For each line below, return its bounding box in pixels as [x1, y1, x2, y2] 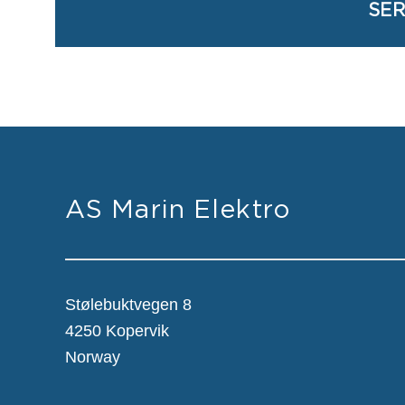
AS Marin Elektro [65, 195, 290, 222]
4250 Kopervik [65, 322, 169, 340]
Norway [65, 348, 120, 366]
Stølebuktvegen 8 [65, 296, 192, 314]
